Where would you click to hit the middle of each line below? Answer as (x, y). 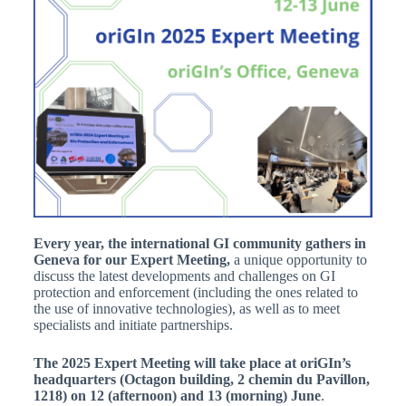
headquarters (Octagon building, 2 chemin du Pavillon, (201, 379)
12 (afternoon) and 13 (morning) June (205, 395)
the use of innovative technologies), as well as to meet (186, 308)
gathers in (335, 243)
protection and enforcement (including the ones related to (195, 292)
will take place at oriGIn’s (272, 362)
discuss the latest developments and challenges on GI (184, 275)
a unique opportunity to (300, 259)
